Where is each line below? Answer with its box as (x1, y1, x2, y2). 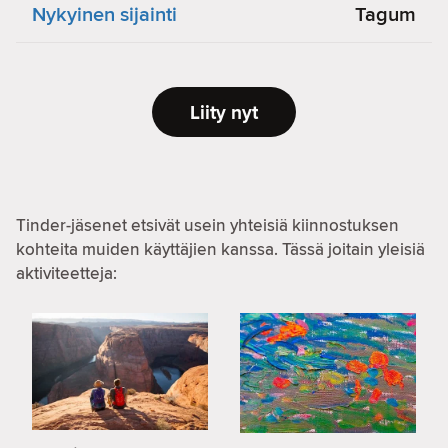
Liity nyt (190, 98, 258, 126)
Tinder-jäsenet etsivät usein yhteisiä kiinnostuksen (16, 213, 399, 237)
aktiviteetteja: (16, 261, 117, 285)
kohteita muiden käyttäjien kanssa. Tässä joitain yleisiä (16, 237, 425, 261)
